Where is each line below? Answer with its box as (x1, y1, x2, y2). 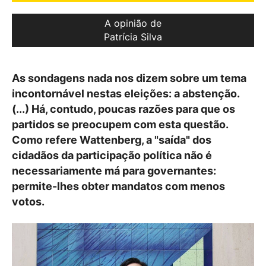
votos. (12, 195, 45, 208)
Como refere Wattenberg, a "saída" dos (12, 134, 211, 146)
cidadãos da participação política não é (12, 149, 212, 161)
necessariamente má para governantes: (12, 164, 216, 177)
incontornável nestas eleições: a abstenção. (12, 87, 239, 100)
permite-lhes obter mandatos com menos (12, 180, 225, 192)
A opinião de (104, 17, 161, 29)
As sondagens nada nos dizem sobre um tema (12, 72, 246, 84)
